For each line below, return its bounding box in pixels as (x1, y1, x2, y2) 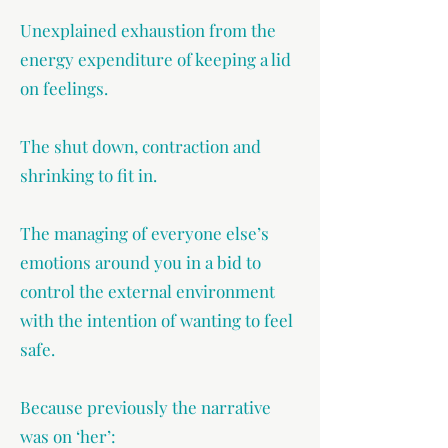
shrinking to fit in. (20, 164, 157, 186)
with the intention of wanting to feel (20, 309, 293, 331)
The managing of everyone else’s (20, 222, 269, 244)
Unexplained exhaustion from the (20, 19, 276, 41)
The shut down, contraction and (20, 135, 261, 157)
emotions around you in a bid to (20, 251, 261, 273)
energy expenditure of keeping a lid (20, 48, 291, 70)
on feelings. (20, 77, 108, 99)
